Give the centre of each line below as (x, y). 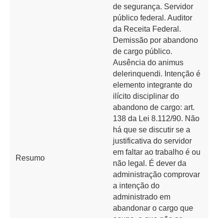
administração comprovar (156, 174)
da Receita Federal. (147, 29)
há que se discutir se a (152, 130)
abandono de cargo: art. (154, 107)
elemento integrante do (153, 85)
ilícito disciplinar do (146, 96)
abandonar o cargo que (153, 208)
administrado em (142, 197)
